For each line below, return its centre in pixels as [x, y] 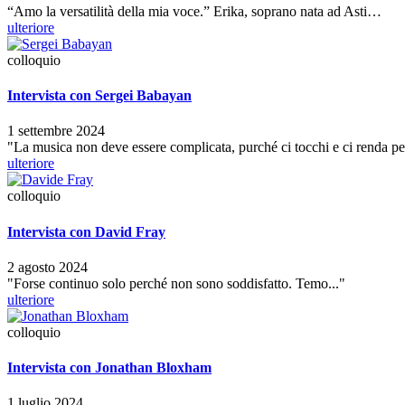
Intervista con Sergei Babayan [99, 96]
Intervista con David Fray [86, 231]
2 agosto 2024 [47, 267]
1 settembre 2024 [56, 131]
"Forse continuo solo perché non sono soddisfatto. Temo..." [176, 283]
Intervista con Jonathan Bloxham [109, 368]
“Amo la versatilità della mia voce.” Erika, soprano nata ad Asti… [194, 11]
